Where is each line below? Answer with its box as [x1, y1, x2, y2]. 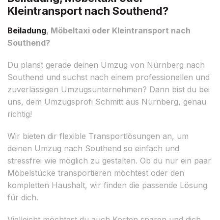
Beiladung [7, 25, 46, 35]
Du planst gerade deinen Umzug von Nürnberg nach [7, 59, 205, 70]
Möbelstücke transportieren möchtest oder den [7, 167, 184, 178]
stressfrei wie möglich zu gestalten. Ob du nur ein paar [7, 155, 211, 165]
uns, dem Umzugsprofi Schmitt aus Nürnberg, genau [7, 96, 206, 107]
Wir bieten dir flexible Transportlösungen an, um [7, 131, 189, 141]
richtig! [7, 109, 32, 119]
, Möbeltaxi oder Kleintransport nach [46, 25, 191, 35]
